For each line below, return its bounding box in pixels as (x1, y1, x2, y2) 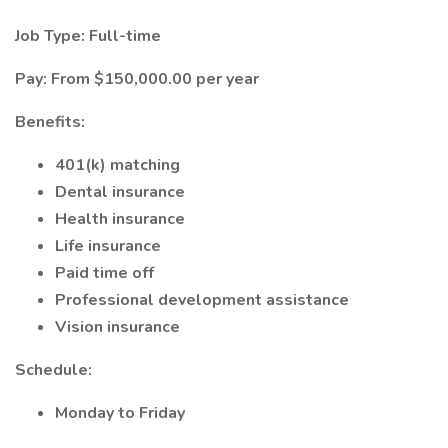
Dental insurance (55, 181, 185, 203)
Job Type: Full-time (15, 25, 161, 47)
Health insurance (55, 208, 185, 230)
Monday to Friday (55, 402, 185, 424)
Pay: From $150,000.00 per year (15, 68, 259, 90)
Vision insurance (55, 316, 180, 338)
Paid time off (55, 262, 154, 284)
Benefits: (15, 111, 85, 133)
